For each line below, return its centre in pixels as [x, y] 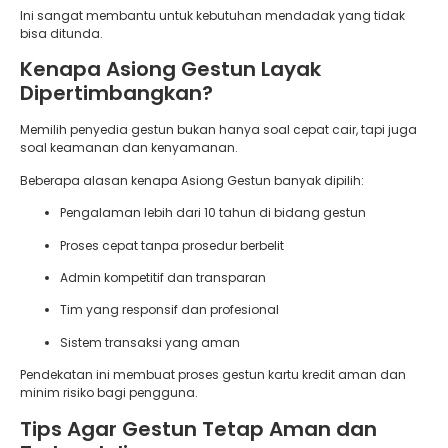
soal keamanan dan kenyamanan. [129, 148]
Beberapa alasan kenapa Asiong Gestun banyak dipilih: [192, 180]
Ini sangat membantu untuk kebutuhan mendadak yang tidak [212, 16]
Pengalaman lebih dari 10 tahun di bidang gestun [213, 213]
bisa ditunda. [61, 34]
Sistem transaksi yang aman [150, 342]
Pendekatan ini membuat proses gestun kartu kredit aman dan [213, 375]
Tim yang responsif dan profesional [169, 310]
